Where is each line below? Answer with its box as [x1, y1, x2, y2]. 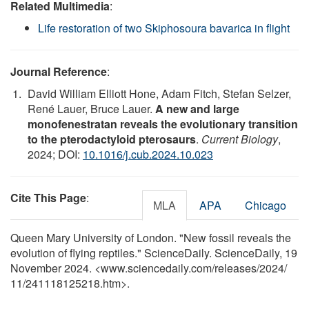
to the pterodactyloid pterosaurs [28, 130, 196, 147]
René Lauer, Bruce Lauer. [28, 100, 155, 117]
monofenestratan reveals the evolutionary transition [28, 115, 298, 132]
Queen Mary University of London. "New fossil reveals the [10, 229, 291, 246]
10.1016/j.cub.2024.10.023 [83, 146, 213, 162]
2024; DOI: [28, 146, 83, 162]
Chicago [245, 197, 286, 213]
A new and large [155, 100, 239, 117]
